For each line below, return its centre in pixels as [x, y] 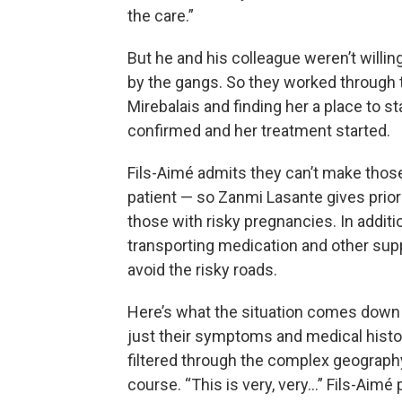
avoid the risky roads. [202, 270]
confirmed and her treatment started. [259, 131]
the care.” [161, 16]
